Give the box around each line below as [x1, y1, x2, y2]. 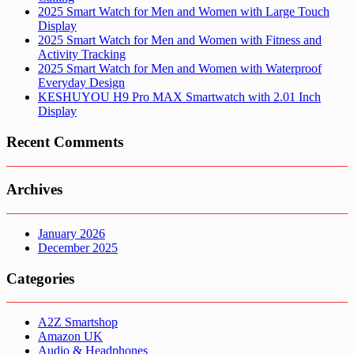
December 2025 [38, 241, 118, 254]
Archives [6, 181, 62, 198]
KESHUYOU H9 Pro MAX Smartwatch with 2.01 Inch [38, 90, 321, 104]
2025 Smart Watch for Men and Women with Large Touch [38, 5, 330, 19]
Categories [6, 269, 74, 287]
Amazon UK [38, 330, 103, 344]
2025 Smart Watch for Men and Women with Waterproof [38, 62, 322, 76]
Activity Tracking [38, 47, 126, 62]
